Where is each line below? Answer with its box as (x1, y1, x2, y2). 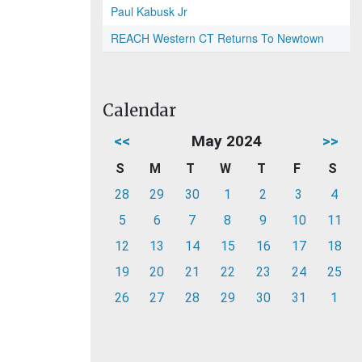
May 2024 (191, 132, 262, 150)
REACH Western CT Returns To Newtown (111, 30, 324, 46)
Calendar (103, 100, 176, 120)
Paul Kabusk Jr (111, 3, 187, 19)
